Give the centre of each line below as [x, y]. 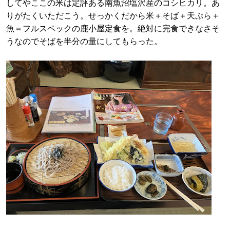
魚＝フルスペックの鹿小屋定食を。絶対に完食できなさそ [113, 28]
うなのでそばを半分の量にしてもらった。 [84, 41]
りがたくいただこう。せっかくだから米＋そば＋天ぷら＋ [113, 16]
